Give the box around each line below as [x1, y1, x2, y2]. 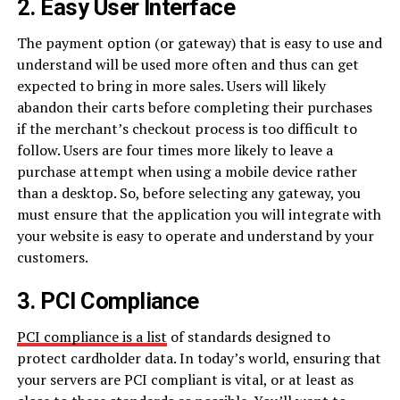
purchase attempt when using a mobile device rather [16, 162, 357, 182]
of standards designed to [166, 327, 330, 347]
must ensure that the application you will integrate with [16, 204, 381, 225]
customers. [16, 247, 88, 268]
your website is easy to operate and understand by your [16, 226, 374, 246]
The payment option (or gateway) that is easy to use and [16, 33, 382, 54]
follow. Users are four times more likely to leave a [16, 140, 333, 161]
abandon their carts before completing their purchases [16, 97, 372, 118]
